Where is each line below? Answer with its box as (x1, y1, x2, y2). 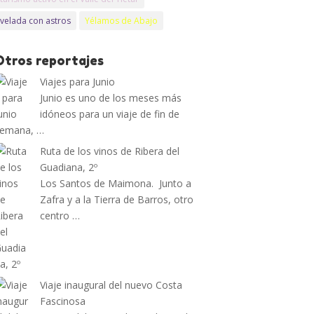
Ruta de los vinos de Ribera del (40, 144, 180, 158)
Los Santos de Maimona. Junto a (40, 177, 192, 190)
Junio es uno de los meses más (40, 91, 182, 104)
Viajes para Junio (40, 75, 116, 88)
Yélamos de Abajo (85, 15, 158, 27)
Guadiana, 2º (40, 161, 98, 174)
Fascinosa (40, 294, 86, 308)
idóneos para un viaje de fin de (40, 107, 180, 121)
